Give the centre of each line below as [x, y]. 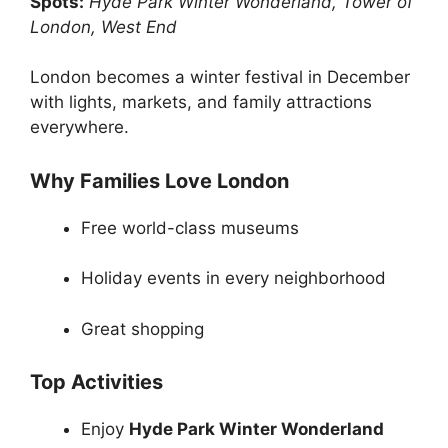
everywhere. [79, 127]
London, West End [103, 26]
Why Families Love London [159, 180]
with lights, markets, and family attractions [201, 102]
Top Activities [96, 382]
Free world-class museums [190, 227]
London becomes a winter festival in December [220, 77]
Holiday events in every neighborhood [233, 278]
